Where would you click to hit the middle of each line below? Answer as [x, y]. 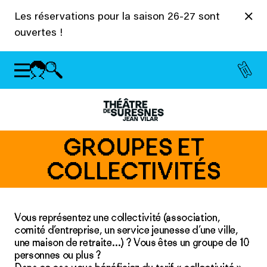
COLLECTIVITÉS [133, 171]
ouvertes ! [38, 33]
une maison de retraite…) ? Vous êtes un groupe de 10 [132, 243]
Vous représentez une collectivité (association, [117, 218]
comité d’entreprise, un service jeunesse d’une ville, [126, 230]
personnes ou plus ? [58, 255]
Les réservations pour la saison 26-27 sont [117, 17]
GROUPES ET [133, 147]
